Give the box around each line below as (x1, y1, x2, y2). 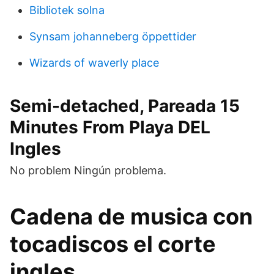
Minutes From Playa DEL (10, 117, 210, 138)
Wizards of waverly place (29, 56, 159, 69)
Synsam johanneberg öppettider (29, 30, 196, 43)
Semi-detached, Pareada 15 (10, 95, 240, 116)
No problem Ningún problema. (10, 164, 166, 177)
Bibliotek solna (29, 4, 105, 17)
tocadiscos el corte (10, 231, 216, 257)
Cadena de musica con (10, 203, 253, 230)
